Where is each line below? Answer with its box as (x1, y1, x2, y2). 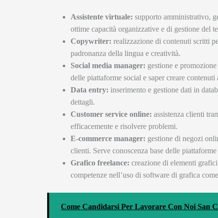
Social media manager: (71, 61, 145, 70)
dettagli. (71, 97, 95, 106)
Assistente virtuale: (71, 12, 133, 21)
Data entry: (71, 85, 109, 94)
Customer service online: (71, 109, 152, 118)
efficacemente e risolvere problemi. (71, 122, 178, 130)
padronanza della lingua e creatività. (71, 49, 181, 57)
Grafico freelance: (71, 158, 129, 167)
